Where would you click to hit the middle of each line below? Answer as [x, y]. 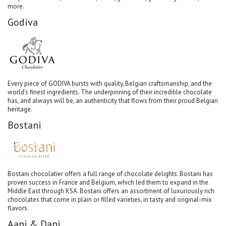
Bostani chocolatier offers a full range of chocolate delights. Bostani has [110, 174]
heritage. [20, 109]
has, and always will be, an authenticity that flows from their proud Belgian [113, 100]
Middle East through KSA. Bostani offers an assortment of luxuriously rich [111, 191]
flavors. [18, 208]
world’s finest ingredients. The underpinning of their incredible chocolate [110, 92]
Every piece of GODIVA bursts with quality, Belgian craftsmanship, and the [110, 83]
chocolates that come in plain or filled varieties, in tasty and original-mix [110, 199]
